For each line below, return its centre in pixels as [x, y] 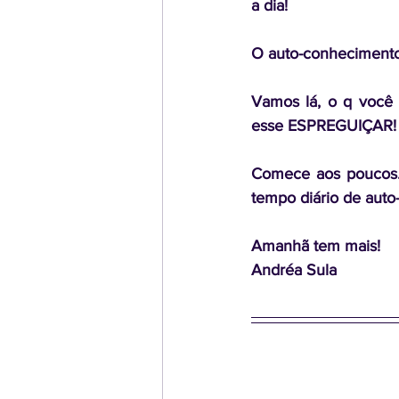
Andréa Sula [294, 270]
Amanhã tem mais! [316, 246]
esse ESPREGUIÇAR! [324, 126]
